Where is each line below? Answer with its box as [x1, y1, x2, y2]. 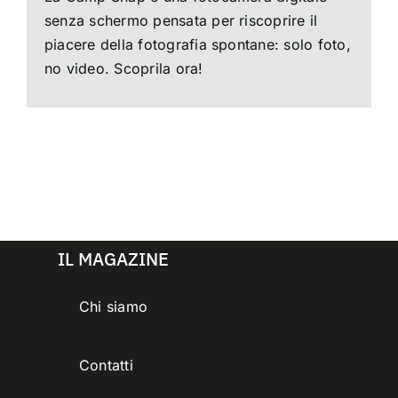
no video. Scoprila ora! [44, 60, 203, 78]
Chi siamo [78, 298, 148, 316]
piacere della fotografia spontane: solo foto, [44, 36, 351, 54]
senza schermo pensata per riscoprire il [44, 12, 318, 30]
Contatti [78, 356, 133, 375]
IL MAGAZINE [57, 247, 169, 272]
